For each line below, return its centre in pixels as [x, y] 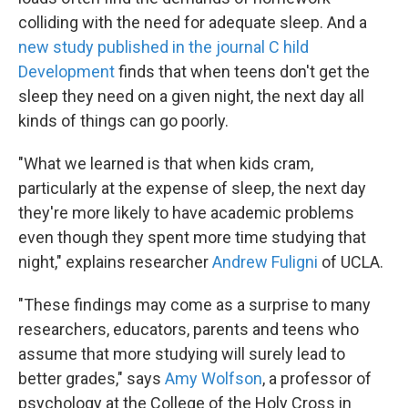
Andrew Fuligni [265, 262]
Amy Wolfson [214, 378]
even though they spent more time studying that [192, 237]
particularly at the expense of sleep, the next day [192, 188]
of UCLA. [351, 262]
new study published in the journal [143, 47]
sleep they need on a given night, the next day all [191, 96]
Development [66, 71]
